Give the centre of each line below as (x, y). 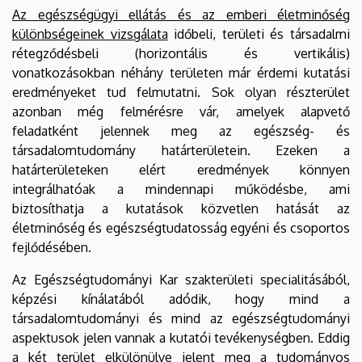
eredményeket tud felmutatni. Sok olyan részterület (181, 92)
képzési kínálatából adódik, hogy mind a (181, 299)
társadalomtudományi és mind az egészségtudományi (181, 318)
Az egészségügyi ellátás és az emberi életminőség (181, 14)
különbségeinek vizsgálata (90, 34)
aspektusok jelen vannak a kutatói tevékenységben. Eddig (181, 337)
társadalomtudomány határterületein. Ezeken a (181, 150)
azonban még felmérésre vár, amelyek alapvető (181, 111)
